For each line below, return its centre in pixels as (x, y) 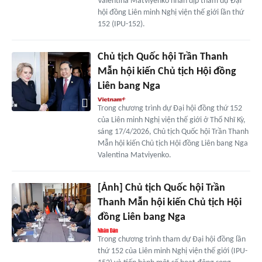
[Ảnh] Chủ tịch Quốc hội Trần (161, 188)
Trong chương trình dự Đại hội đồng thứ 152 (170, 109)
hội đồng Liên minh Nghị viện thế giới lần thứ (170, 13)
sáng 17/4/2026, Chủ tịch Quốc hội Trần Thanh (173, 132)
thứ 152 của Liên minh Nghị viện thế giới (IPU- (172, 251)
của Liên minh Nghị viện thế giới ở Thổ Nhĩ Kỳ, (171, 120)
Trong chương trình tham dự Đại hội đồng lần (171, 240)
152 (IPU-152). (121, 25)
